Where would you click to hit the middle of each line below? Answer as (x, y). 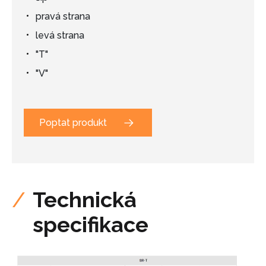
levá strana (60, 36)
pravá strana (64, 17)
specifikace (91, 224)
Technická (85, 199)
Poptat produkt (73, 122)
